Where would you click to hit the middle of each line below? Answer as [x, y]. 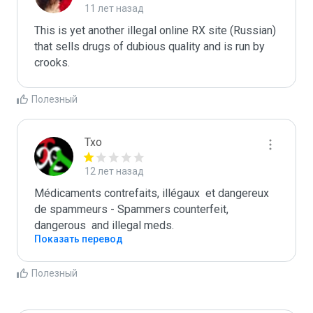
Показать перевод [79, 239]
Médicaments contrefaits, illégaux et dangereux [152, 193]
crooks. [52, 63]
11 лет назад [114, 8]
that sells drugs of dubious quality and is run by [150, 46]
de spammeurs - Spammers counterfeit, [131, 209]
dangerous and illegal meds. [104, 225]
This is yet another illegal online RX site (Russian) [155, 30]
